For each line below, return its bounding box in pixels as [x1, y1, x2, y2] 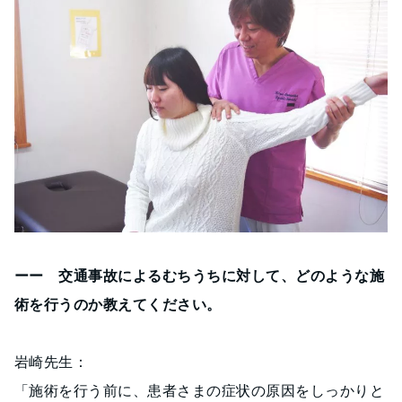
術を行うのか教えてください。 [14, 294, 222, 313]
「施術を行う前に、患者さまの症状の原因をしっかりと [14, 380, 384, 399]
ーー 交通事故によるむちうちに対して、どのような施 [14, 266, 384, 284]
